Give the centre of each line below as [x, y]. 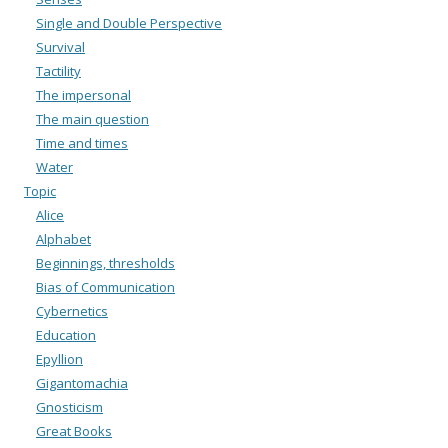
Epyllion [59, 358]
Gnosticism [69, 406]
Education [66, 334]
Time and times [82, 142]
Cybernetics [72, 310]
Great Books [74, 430]
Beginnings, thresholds [105, 262]
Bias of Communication [105, 286]
